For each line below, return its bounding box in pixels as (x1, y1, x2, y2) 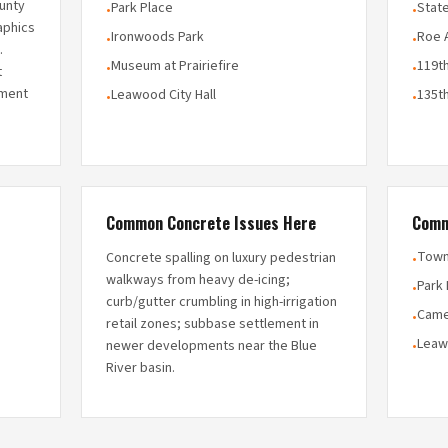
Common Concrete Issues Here (105, 211, 316, 235)
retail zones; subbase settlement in (105, 314, 319, 334)
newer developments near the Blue (105, 336, 317, 356)
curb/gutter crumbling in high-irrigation (105, 292, 337, 312)
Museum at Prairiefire (110, 56, 239, 76)
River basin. (105, 358, 175, 378)
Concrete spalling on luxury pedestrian (105, 248, 336, 268)
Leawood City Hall (110, 85, 216, 105)
